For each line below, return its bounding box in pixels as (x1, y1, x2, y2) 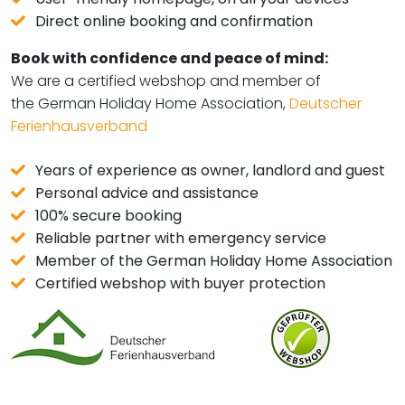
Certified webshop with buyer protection (35, 273, 326, 294)
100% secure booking (35, 205, 183, 226)
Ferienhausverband (11, 116, 147, 137)
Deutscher (289, 93, 362, 114)
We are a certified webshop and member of (11, 71, 321, 91)
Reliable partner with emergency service (35, 228, 327, 249)
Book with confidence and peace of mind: (11, 48, 328, 69)
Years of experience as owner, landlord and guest (35, 160, 386, 181)
